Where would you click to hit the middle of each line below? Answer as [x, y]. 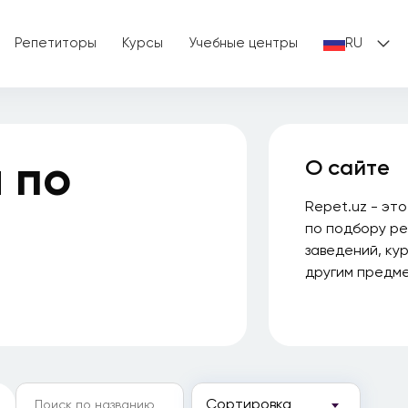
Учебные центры [243, 42]
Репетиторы [56, 42]
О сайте [347, 168]
